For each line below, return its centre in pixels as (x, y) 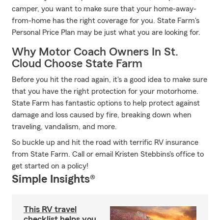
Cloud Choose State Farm (77, 64)
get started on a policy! (50, 166)
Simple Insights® (54, 179)
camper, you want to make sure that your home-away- (104, 9)
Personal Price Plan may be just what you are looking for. (106, 32)
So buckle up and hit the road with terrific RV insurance (105, 142)
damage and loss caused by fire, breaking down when (102, 115)
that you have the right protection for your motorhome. (105, 91)
